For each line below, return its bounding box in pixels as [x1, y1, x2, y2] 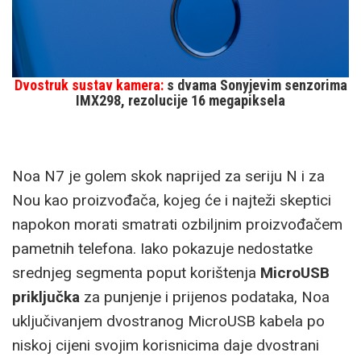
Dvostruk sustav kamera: [14, 76, 164, 93]
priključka [12, 287, 80, 306]
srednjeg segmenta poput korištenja [12, 263, 260, 282]
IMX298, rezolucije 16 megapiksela [76, 91, 285, 109]
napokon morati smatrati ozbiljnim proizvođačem [12, 214, 342, 234]
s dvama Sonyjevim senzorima [163, 76, 347, 93]
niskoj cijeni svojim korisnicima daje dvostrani [12, 335, 319, 355]
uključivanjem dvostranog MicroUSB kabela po [12, 311, 325, 330]
